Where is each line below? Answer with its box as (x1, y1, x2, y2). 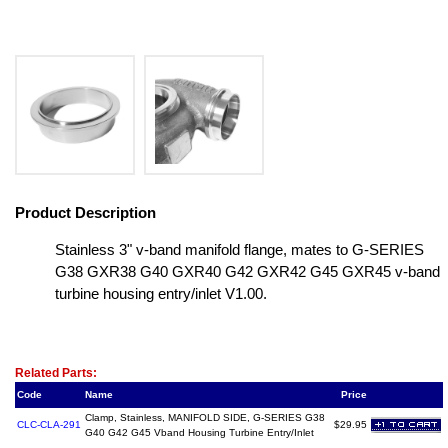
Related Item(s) (15, 344, 120, 361)
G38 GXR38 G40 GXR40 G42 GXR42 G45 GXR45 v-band (55, 263, 440, 280)
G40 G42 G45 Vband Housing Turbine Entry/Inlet (85, 427, 314, 438)
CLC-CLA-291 (17, 419, 81, 430)
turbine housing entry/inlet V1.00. (55, 285, 267, 302)
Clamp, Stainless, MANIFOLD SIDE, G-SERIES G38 (85, 412, 325, 423)
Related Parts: (15, 366, 97, 380)
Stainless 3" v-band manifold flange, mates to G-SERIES (55, 241, 424, 258)
